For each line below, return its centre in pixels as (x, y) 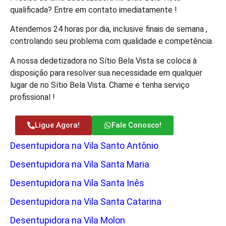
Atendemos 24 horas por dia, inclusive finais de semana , (109, 29)
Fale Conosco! (136, 125)
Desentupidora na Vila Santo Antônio (84, 146)
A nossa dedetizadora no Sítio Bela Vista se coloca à (103, 61)
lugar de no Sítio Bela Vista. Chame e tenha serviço (100, 85)
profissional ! (33, 97)
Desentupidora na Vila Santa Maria (80, 164)
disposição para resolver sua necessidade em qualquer (106, 73)
